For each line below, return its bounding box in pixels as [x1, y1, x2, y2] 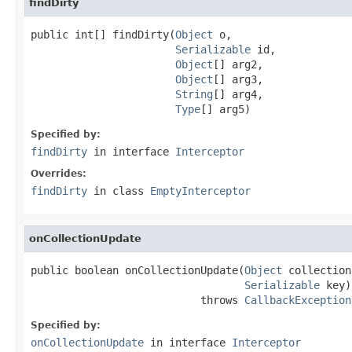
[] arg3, [213, 72, 263, 86]
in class [87, 184, 150, 197]
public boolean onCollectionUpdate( [31, 263, 244, 277]
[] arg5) [200, 102, 251, 115]
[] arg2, [213, 57, 263, 71]
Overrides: [31, 167, 86, 179]
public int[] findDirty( [31, 27, 175, 41]
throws [31, 293, 244, 306]
